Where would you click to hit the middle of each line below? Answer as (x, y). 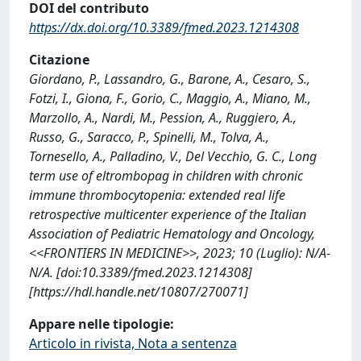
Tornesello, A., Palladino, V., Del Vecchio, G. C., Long (173, 156)
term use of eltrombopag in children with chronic (166, 176)
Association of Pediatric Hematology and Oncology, (172, 234)
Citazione (59, 60)
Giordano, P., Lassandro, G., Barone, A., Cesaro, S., (170, 79)
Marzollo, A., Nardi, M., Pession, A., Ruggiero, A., (163, 118)
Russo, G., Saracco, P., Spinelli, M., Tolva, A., (149, 137)
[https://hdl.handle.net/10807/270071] (139, 292)
